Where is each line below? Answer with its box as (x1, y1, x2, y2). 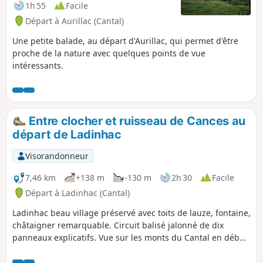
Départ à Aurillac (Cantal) (25, 15, 124, 26)
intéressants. (12, 59, 63, 71)
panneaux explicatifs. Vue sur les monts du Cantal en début (12, 231, 248, 243)
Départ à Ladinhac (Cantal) (25, 187, 130, 198)
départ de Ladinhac (12, 127, 122, 142)
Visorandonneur (25, 150, 89, 161)
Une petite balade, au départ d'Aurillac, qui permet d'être (12, 35, 238, 46)
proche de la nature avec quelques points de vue (12, 47, 205, 59)
